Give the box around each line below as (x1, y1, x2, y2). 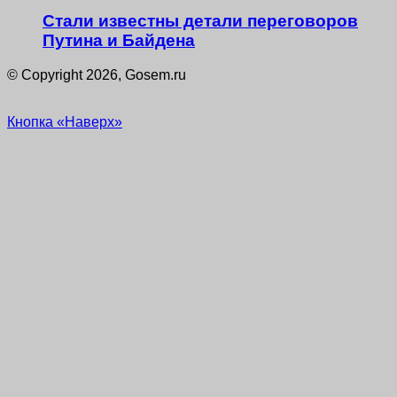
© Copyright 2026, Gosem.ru (7, 66, 186, 82)
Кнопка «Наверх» (7, 113, 122, 129)
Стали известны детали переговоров (43, 11, 358, 30)
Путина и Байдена (43, 30, 195, 50)
